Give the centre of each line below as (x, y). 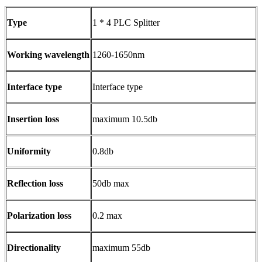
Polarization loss (39, 216)
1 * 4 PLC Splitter (126, 23)
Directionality (34, 248)
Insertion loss (33, 119)
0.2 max (107, 216)
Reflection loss (35, 184)
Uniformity (29, 151)
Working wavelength (48, 55)
